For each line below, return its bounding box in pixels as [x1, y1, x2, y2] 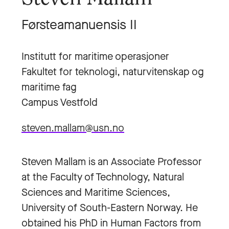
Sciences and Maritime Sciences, [21, 186, 170, 199]
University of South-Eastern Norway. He [21, 201, 198, 215]
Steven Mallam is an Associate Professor [21, 155, 202, 169]
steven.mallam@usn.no [21, 121, 124, 135]
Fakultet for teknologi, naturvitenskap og [21, 65, 204, 79]
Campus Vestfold [21, 96, 98, 109]
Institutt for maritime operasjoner [21, 50, 169, 63]
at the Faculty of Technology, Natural [21, 170, 184, 184]
